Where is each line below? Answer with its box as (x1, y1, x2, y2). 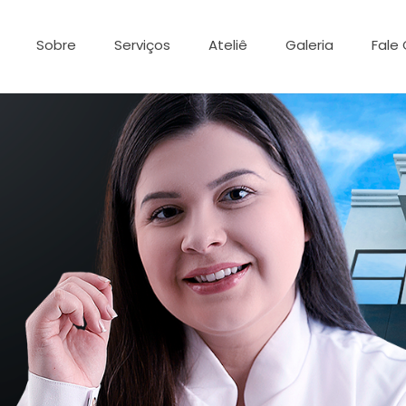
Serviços (113, 35, 170, 54)
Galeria (285, 35, 333, 54)
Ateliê (208, 35, 247, 54)
